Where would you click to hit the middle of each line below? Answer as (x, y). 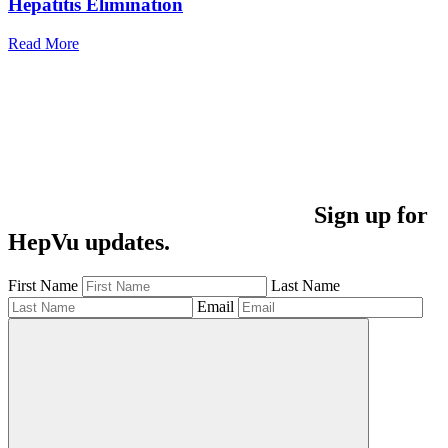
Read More (43, 43)
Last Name (305, 285)
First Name (43, 285)
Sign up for (371, 214)
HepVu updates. (89, 241)
